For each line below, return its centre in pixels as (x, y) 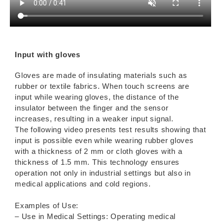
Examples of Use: (47, 205)
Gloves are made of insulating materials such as (101, 75)
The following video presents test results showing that (110, 129)
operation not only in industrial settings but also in (103, 173)
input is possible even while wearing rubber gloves (104, 140)
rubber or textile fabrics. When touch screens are (102, 86)
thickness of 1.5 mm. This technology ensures (97, 162)
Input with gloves (48, 54)
